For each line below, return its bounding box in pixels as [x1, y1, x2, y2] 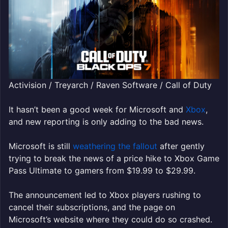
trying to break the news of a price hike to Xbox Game [9, 153, 219, 163]
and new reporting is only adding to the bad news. [9, 116, 204, 127]
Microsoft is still [9, 140, 73, 151]
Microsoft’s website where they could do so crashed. [9, 214, 215, 224]
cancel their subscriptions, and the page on [9, 202, 175, 212]
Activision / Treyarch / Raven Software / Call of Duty [9, 79, 212, 90]
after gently [157, 140, 205, 151]
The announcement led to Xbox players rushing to [9, 189, 201, 200]
